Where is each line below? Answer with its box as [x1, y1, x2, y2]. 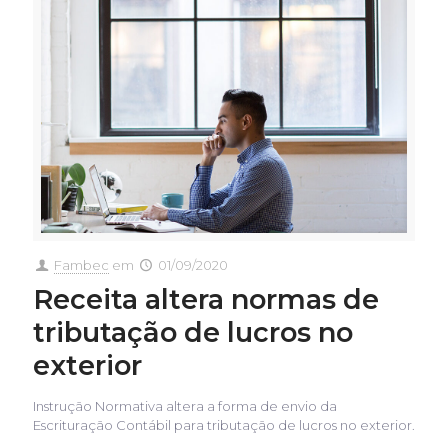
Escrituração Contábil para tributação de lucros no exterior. [33, 416, 415, 433]
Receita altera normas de [33, 282, 379, 316]
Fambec [54, 256, 110, 273]
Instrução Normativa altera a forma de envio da [33, 397, 337, 414]
